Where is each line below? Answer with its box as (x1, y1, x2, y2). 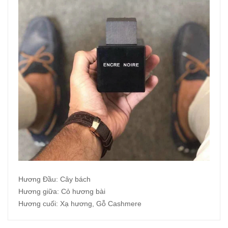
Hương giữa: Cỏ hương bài (18, 187, 105, 196)
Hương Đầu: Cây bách (18, 175, 91, 184)
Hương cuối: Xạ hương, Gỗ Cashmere (18, 199, 141, 208)
